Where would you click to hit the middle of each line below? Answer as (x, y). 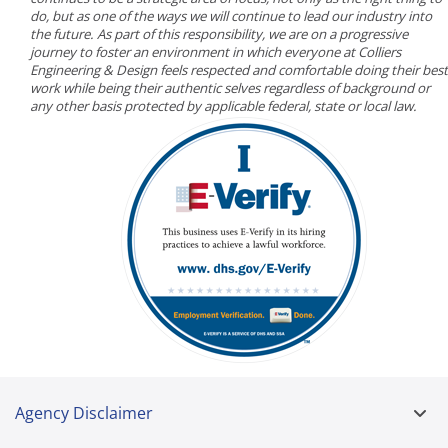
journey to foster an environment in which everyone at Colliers (215, 51)
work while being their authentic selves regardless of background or (230, 87)
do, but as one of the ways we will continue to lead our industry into (231, 15)
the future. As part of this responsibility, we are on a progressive (219, 33)
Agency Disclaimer (84, 412)
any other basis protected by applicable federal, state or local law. (223, 105)
